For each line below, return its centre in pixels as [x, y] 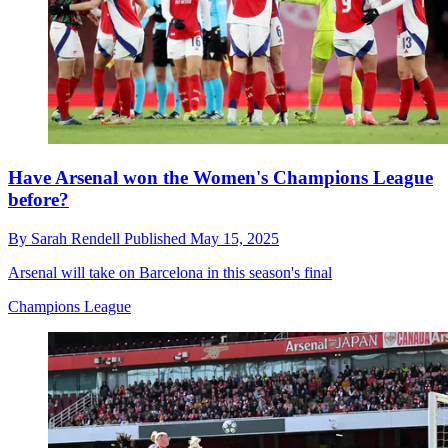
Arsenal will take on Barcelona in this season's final [170, 272]
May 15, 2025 [234, 238]
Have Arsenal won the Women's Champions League [220, 177]
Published [157, 238]
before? [38, 199]
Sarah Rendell [77, 238]
